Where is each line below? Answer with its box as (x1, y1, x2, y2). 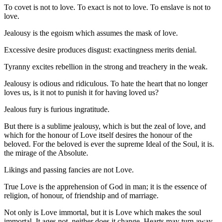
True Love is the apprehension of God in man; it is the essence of (4, 182, 207, 191)
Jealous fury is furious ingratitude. (4, 105, 110, 114)
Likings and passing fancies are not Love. (4, 166, 134, 174)
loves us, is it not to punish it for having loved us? (4, 88, 159, 97)
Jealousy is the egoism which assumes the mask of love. (4, 29, 178, 38)
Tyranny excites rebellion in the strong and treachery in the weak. (4, 62, 208, 71)
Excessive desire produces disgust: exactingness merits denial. (4, 46, 197, 55)
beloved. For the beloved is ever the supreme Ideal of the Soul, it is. (4, 140, 214, 149)
